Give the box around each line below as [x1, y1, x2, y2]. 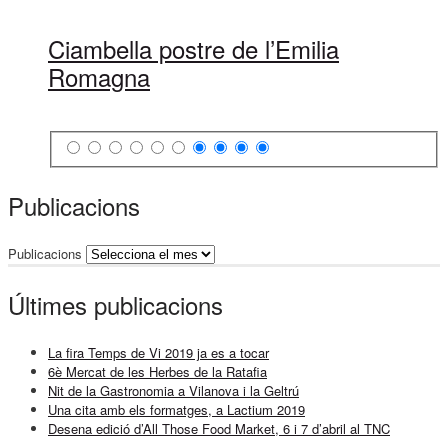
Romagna [48, 59, 150, 95]
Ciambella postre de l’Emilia [48, 31, 339, 67]
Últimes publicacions [8, 287, 223, 323]
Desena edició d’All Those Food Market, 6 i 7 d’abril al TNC [48, 419, 390, 439]
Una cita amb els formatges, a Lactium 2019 [48, 400, 305, 420]
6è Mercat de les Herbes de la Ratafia [48, 362, 267, 382]
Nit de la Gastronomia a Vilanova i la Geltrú [48, 381, 299, 401]
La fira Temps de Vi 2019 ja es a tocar [48, 343, 269, 363]
